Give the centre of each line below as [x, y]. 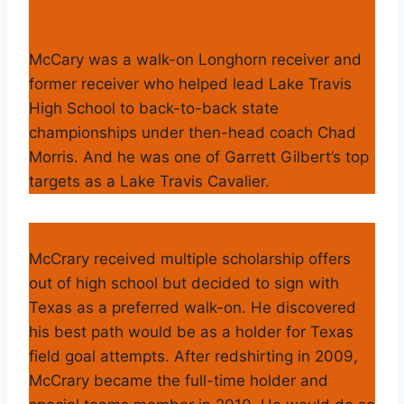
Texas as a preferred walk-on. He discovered [193, 307]
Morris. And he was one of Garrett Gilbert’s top [199, 156]
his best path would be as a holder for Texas [191, 331]
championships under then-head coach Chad [193, 132]
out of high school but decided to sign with [184, 283]
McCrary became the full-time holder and [179, 380]
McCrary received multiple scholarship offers [190, 258]
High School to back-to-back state [154, 108]
